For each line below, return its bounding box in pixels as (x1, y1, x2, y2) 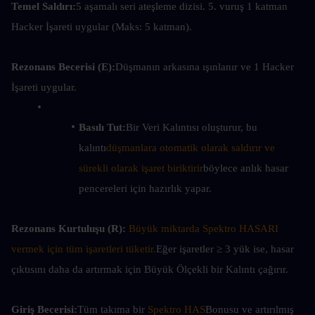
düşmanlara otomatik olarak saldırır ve (106, 142, 275, 153)
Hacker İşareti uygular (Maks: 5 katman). (11, 21, 192, 32)
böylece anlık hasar (203, 162, 288, 174)
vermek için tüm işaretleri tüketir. (11, 243, 156, 255)
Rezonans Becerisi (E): (11, 61, 115, 72)
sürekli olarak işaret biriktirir (79, 162, 203, 174)
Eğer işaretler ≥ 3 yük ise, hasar (156, 243, 294, 255)
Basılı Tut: (78, 122, 126, 133)
